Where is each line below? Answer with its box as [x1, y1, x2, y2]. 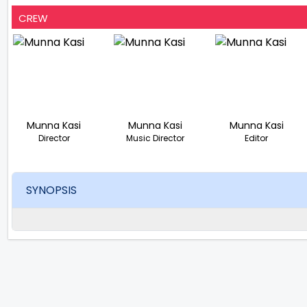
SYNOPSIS [26, 182, 77, 199]
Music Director [125, 132, 184, 144]
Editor [245, 132, 269, 144]
